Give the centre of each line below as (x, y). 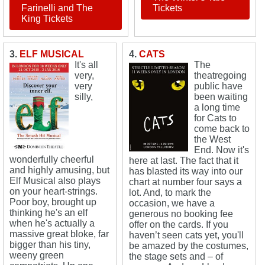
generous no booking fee (181, 214)
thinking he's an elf (49, 213)
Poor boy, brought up (53, 202)
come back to (222, 129)
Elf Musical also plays (55, 181)
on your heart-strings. (54, 191)
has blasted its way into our (186, 171)
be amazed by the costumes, (189, 246)
